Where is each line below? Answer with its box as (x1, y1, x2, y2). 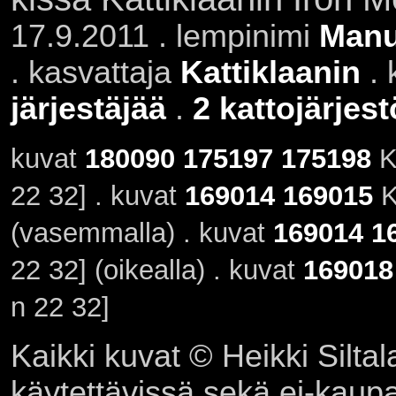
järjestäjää (10, 90, 166, 126)
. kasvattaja (10, 54, 180, 90)
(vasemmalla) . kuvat (10, 217, 273, 249)
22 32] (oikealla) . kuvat (10, 255, 303, 286)
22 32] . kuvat (10, 180, 185, 212)
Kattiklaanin (179, 54, 361, 90)
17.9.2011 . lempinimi (10, 18, 319, 54)
